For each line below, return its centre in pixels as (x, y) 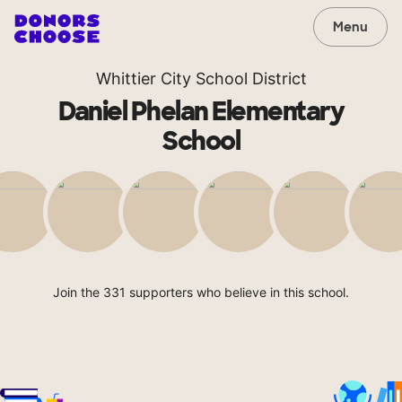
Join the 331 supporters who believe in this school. (201, 292)
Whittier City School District (201, 79)
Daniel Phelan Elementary (201, 112)
